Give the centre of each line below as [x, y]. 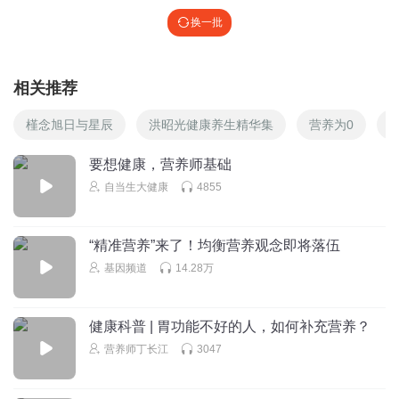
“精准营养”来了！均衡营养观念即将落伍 [215, 245]
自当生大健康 [136, 187]
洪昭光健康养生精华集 [211, 124]
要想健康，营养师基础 [160, 164]
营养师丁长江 [136, 349]
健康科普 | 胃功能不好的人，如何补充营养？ [230, 326]
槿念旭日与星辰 [69, 124]
